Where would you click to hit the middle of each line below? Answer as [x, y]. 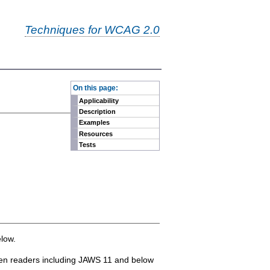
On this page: [95, 87]
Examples [95, 123]
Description [98, 111]
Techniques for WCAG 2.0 [92, 30]
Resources [96, 133]
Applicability [99, 100]
